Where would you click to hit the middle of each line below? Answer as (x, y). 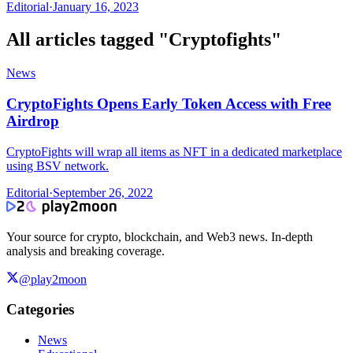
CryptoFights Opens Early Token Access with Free (169, 104)
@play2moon (53, 279)
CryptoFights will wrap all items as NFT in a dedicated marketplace (174, 151)
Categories (40, 310)
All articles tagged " (87, 40)
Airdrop (33, 121)
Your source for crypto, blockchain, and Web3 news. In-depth (160, 236)
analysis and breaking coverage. (85, 251)
